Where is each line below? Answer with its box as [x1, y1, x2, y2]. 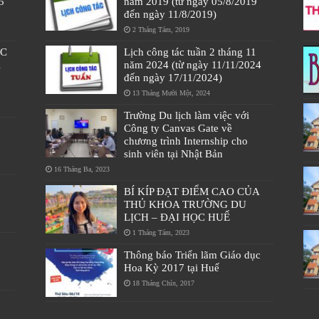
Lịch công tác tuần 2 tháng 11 [123, 45, 256, 58]
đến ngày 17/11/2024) [123, 70, 222, 83]
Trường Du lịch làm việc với [123, 108, 249, 121]
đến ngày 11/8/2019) [123, 7, 216, 20]
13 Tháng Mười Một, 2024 [132, 88, 210, 97]
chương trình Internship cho [123, 134, 248, 147]
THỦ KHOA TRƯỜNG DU [123, 197, 246, 210]
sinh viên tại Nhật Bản [123, 147, 223, 159]
